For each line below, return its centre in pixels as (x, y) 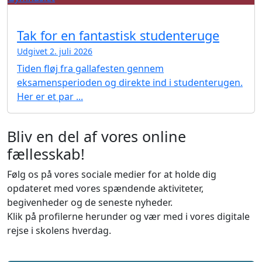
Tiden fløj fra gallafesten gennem (90, 68)
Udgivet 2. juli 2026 (55, 51)
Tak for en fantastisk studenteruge (118, 35)
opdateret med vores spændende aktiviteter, (105, 188)
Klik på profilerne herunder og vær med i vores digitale (128, 216)
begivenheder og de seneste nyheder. (90, 202)
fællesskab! (46, 154)
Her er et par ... (50, 96)
